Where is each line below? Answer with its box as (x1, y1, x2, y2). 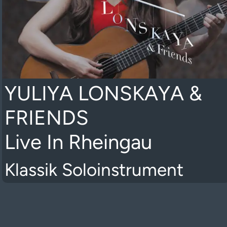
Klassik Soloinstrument (4, 159, 183, 180)
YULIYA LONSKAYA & (4, 81, 202, 105)
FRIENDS (4, 105, 89, 130)
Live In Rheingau (4, 130, 152, 154)
